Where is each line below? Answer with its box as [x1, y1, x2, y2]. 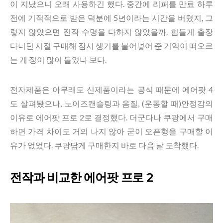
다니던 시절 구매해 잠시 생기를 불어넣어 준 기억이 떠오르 [10, 41, 213, 50]
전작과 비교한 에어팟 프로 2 [10, 170, 153, 185]
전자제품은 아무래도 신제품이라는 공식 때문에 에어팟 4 [10, 85, 213, 94]
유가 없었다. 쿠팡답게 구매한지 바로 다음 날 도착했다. [10, 140, 199, 150]
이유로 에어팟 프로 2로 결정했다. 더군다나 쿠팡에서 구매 [10, 112, 213, 122]
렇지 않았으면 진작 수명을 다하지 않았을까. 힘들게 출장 [10, 27, 213, 36]
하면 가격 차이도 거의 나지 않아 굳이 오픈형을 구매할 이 [10, 126, 213, 136]
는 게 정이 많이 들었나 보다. [10, 55, 107, 64]
